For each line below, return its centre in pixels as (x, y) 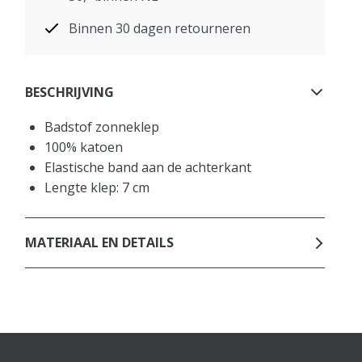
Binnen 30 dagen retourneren (160, 28)
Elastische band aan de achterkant (148, 167)
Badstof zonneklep (102, 126)
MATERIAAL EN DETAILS (100, 243)
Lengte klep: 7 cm (97, 187)
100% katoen (84, 147)
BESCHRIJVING (70, 93)
